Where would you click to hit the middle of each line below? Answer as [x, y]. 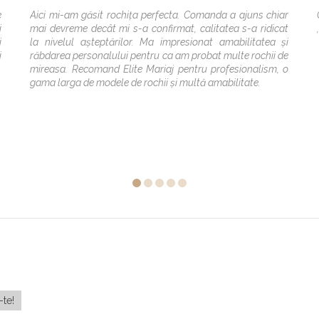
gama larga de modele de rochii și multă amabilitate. [146, 82]
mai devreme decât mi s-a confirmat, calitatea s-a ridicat [159, 28]
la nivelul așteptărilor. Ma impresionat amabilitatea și [159, 42]
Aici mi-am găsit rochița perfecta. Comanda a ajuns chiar [159, 15]
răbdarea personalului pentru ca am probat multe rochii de [159, 55]
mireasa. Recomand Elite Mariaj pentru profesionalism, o [159, 69]
